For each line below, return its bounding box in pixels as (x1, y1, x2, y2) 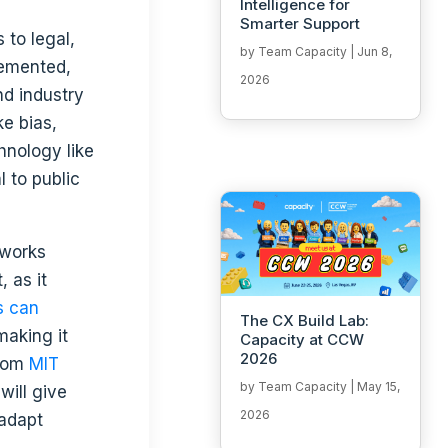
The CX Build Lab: (239, 311, 369, 331)
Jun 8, (356, 44, 392, 60)
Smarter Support (239, 14, 364, 34)
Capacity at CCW (239, 330, 364, 350)
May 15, (356, 379, 400, 395)
